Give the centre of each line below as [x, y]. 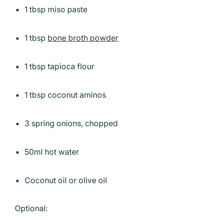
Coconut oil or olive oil [66, 180]
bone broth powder [83, 38]
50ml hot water [52, 151]
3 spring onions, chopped [71, 123]
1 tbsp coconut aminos [65, 95]
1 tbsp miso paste [56, 9]
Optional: [31, 208]
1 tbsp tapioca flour [59, 66]
